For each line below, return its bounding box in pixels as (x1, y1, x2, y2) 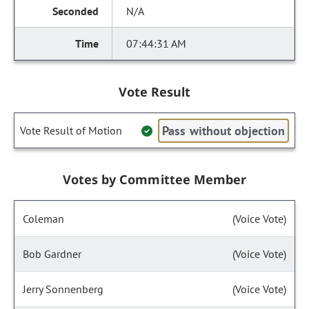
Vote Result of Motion (20, 123, 122, 137)
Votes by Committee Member (63, 171, 246, 188)
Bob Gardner (23, 247, 81, 261)
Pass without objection (162, 123, 285, 139)
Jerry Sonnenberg (23, 282, 103, 296)
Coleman (23, 212, 64, 226)
